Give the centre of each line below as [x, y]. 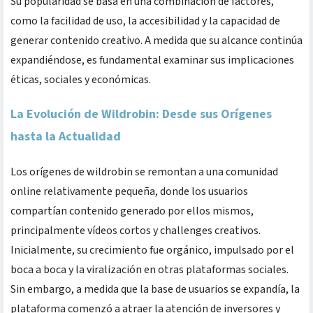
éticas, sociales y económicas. [81, 79]
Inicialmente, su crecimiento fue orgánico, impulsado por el [152, 250]
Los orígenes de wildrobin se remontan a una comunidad [144, 172]
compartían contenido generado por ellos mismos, [132, 211]
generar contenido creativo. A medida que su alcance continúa [156, 40]
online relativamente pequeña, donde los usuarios [129, 191]
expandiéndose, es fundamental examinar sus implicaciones [152, 60]
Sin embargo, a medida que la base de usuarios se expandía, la [155, 289]
